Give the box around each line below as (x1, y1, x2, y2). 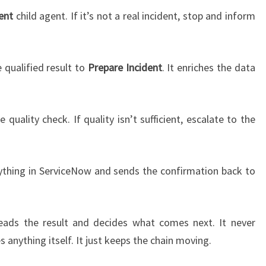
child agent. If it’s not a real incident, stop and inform (13, 9, 255, 23)
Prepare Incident (87, 61, 162, 75)
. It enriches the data (161, 61, 255, 75)
